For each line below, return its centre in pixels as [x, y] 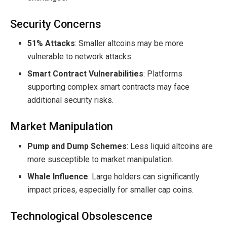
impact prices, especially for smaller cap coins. [111, 190]
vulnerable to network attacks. [80, 57]
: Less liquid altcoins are [170, 146]
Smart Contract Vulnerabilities [86, 74]
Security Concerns [56, 24]
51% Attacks [51, 44]
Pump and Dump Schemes [77, 146]
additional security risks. [71, 100]
